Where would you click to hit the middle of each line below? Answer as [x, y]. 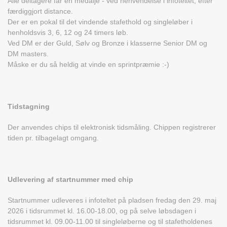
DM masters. [28, 54]
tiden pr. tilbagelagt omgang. [53, 138]
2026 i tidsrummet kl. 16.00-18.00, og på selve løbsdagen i [102, 211]
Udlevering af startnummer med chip [70, 180]
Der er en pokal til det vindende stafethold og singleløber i [100, 22]
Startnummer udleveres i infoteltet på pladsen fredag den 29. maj [112, 200]
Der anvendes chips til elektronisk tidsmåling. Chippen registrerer [112, 127]
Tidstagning [29, 107]
